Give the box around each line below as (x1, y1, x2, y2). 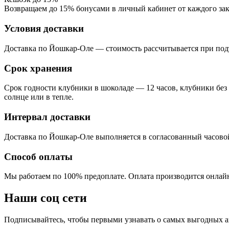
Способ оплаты (4, 151, 73, 162)
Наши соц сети (4, 191, 87, 205)
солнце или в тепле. (4, 93, 74, 102)
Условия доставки (4, 23, 84, 34)
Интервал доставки (4, 111, 90, 123)
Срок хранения (4, 62, 72, 74)
